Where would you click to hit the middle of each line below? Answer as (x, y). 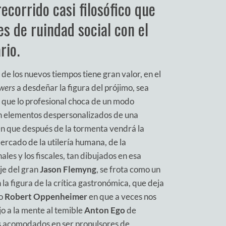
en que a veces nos (122, 196)
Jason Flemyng (68, 169)
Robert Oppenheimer (46, 196)
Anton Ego (105, 210)
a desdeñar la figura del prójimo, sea (82, 87)
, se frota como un (128, 169)
